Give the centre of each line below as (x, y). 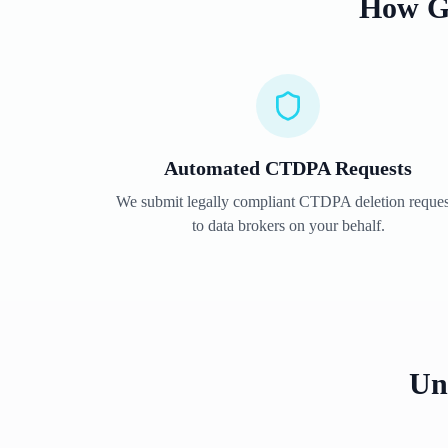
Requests (371, 168)
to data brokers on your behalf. (288, 225)
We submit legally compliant (207, 201)
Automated (214, 168)
